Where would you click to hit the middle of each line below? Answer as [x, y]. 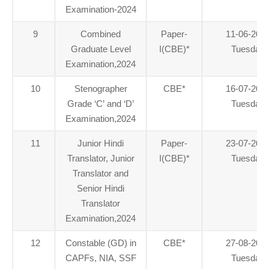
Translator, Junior [101, 158]
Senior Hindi [101, 188]
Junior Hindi [101, 143]
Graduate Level [101, 49]
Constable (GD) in [101, 243]
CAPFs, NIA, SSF [101, 258]
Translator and [101, 173]
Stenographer [101, 89]
